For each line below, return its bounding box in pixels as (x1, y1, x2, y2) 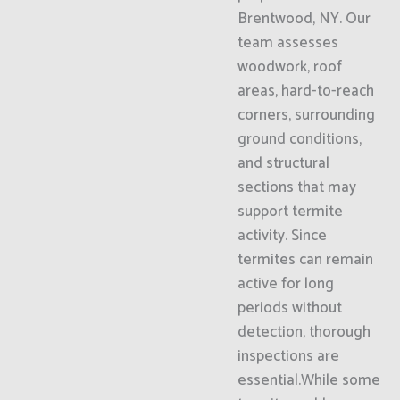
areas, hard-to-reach (237, 79, 374, 104)
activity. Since (237, 223, 327, 248)
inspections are (237, 344, 339, 369)
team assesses (237, 30, 338, 55)
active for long (237, 271, 334, 296)
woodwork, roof (237, 54, 342, 79)
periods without (237, 296, 342, 321)
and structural (237, 151, 329, 176)
